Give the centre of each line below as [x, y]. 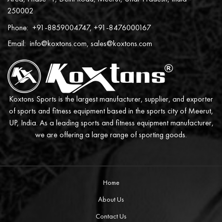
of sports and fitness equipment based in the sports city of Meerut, [111, 111]
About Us [111, 199]
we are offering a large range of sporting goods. [111, 135]
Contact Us [111, 216]
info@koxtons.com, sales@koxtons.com [91, 43]
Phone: [18, 28]
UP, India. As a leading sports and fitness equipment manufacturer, [111, 123]
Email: [17, 43]
